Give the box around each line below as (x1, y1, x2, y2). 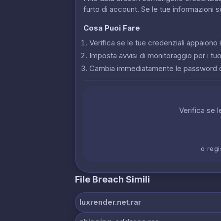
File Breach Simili (75, 174, 150, 184)
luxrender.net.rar (79, 197, 141, 207)
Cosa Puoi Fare (83, 23, 140, 33)
